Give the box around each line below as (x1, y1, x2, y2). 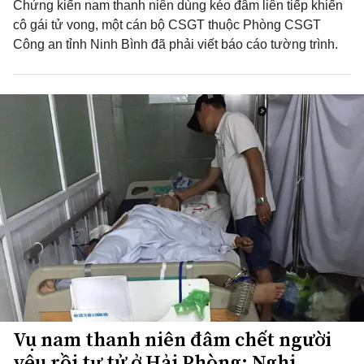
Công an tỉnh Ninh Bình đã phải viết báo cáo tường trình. (13, 37, 338, 51)
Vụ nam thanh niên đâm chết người (13, 326, 331, 353)
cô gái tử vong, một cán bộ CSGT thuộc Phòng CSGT (13, 18, 321, 32)
